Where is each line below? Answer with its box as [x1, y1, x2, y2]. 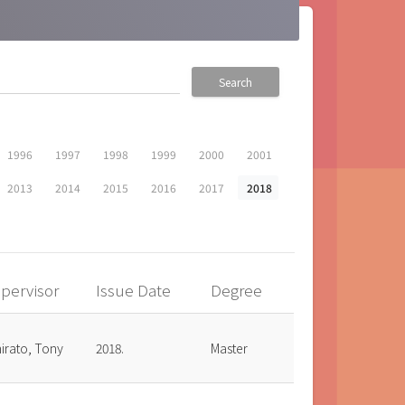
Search [219, 74, 252, 90]
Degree [211, 278, 267, 302]
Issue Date [96, 278, 175, 302]
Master [211, 339, 249, 358]
